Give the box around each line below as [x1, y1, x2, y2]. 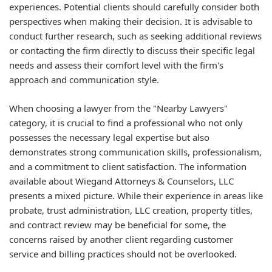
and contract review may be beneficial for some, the [9, 218, 226, 231]
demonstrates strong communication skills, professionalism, [9, 145, 262, 158]
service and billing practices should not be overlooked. [9, 247, 237, 260]
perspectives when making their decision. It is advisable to [9, 15, 253, 27]
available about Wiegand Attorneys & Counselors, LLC [9, 174, 234, 187]
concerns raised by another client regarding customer [9, 233, 233, 245]
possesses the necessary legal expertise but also [9, 131, 209, 143]
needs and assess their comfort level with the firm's [9, 59, 223, 71]
